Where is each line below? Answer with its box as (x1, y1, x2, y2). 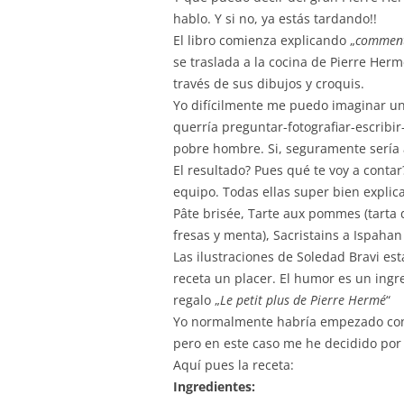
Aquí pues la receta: (173, 355, 294, 373)
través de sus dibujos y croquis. (173, 74, 364, 92)
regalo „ (173, 290, 220, 308)
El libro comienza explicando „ (173, 31, 355, 49)
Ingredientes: (173, 377, 255, 395)
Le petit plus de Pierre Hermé (220, 290, 386, 308)
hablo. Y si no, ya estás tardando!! (173, 9, 377, 27)
